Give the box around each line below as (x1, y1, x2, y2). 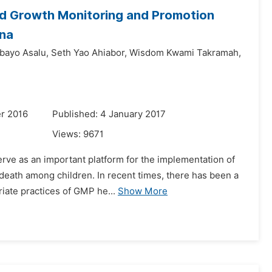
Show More (118, 186, 168, 197)
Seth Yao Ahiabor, (51, 47, 127, 58)
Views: (52, 129, 83, 140)
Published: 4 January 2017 (52, 109, 166, 120)
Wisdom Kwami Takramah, (129, 47, 241, 58)
